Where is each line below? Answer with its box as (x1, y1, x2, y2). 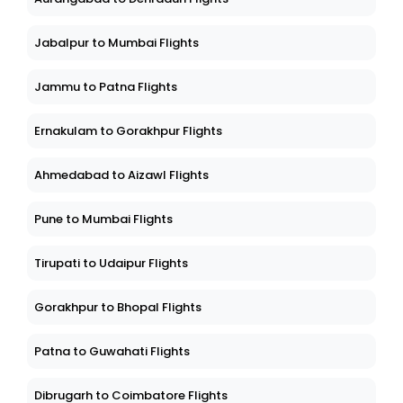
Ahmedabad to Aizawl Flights (34, 166, 209, 184)
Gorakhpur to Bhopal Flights (34, 299, 201, 317)
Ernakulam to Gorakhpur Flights (34, 122, 222, 140)
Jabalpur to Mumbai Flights (34, 34, 199, 52)
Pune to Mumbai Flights (34, 210, 173, 228)
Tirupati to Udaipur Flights (34, 255, 188, 273)
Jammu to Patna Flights (34, 78, 177, 96)
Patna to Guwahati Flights (34, 343, 190, 361)
